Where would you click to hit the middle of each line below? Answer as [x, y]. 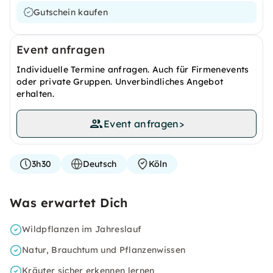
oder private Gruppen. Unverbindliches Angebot [120, 82]
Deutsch [100, 164]
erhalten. [35, 94]
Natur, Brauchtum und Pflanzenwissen [104, 250]
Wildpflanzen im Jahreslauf [82, 229]
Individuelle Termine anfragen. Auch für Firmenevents [133, 69]
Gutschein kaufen [71, 12]
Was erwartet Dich [69, 203]
